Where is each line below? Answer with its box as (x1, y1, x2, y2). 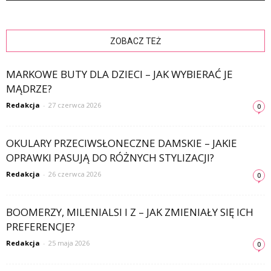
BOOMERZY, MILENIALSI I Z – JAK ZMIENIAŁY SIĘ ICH (6, 205, 253, 220)
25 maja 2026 (48, 238, 90, 248)
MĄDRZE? (6, 82, 52, 96)
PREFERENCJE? (6, 220, 75, 234)
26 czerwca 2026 (48, 169, 101, 179)
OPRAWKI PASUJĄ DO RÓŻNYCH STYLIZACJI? (6, 151, 214, 165)
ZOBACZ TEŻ (110, 36, 161, 47)
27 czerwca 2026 (48, 100, 101, 110)
